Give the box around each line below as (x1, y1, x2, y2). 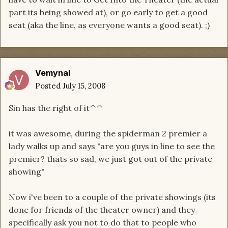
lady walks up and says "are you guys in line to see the (9, 141, 215, 152)
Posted (35, 81, 63, 91)
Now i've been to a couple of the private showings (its (9, 192, 216, 203)
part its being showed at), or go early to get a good (9, 7, 208, 18)
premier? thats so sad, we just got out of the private (9, 154, 212, 164)
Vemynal (35, 68, 70, 78)
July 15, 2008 (63, 81, 105, 91)
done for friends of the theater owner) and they (9, 205, 195, 215)
